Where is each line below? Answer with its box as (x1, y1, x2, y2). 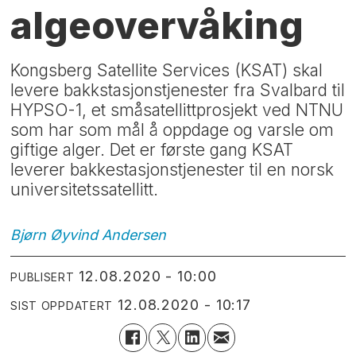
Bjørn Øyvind (10, 226, 99, 243)
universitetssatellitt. (10, 180, 159, 200)
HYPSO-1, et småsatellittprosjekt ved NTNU (10, 100, 344, 121)
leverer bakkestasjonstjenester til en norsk (10, 160, 335, 180)
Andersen (102, 226, 167, 243)
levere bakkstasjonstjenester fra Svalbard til (10, 80, 346, 101)
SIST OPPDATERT (10, 299, 114, 313)
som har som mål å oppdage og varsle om (10, 120, 335, 141)
